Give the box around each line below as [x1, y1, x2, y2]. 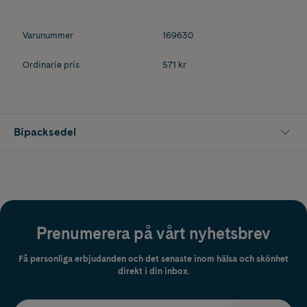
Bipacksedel [14, 125, 76, 138]
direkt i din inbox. [117, 265, 190, 276]
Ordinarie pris [23, 59, 79, 70]
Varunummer [23, 29, 73, 40]
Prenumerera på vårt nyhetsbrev [36, 223, 271, 243]
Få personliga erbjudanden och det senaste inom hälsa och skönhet [19, 253, 288, 264]
